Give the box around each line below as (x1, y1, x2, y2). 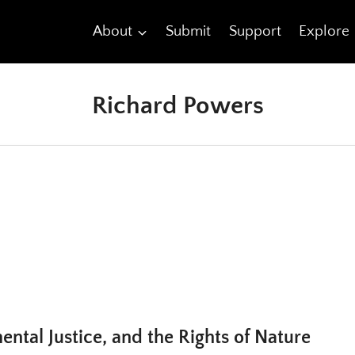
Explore (299, 23, 350, 40)
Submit (165, 23, 211, 40)
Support (228, 23, 281, 40)
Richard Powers (91, 92, 264, 120)
